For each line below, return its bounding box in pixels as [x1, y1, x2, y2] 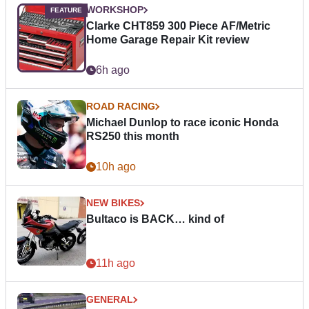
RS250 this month [86, 130, 179, 143]
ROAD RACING [86, 101, 155, 112]
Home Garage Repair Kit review [86, 34, 249, 46]
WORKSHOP [86, 4, 143, 16]
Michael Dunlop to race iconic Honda [86, 117, 279, 129]
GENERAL [86, 294, 133, 306]
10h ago [96, 161, 136, 173]
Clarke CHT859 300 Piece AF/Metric [86, 20, 270, 32]
